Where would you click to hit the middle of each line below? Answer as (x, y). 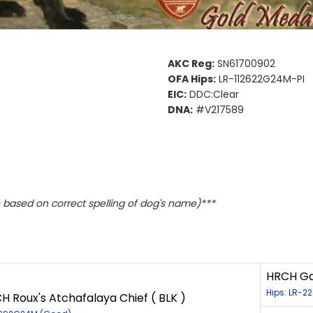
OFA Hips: (192, 79)
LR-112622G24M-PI (260, 79)
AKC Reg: (191, 64)
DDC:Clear (213, 95)
